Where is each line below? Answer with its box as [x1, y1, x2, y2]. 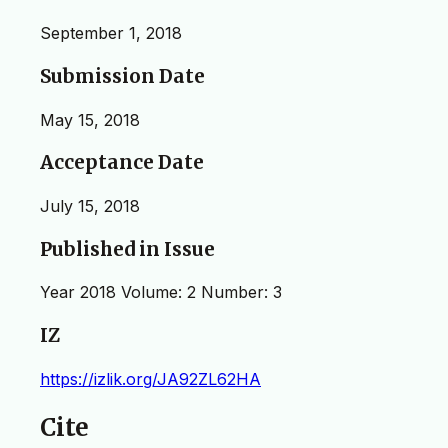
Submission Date [40, 64, 205, 88]
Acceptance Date [40, 151, 204, 175]
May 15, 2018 [40, 109, 140, 130]
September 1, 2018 [40, 23, 182, 44]
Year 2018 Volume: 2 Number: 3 [40, 282, 282, 303]
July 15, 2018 [40, 196, 140, 217]
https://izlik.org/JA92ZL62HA [40, 368, 261, 389]
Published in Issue [40, 237, 215, 261]
